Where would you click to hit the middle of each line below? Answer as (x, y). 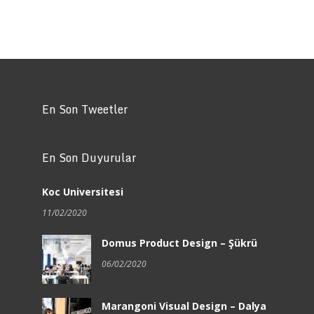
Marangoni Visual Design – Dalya (184, 306)
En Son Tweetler (84, 109)
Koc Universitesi (82, 191)
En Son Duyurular (89, 157)
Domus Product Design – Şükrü (179, 243)
